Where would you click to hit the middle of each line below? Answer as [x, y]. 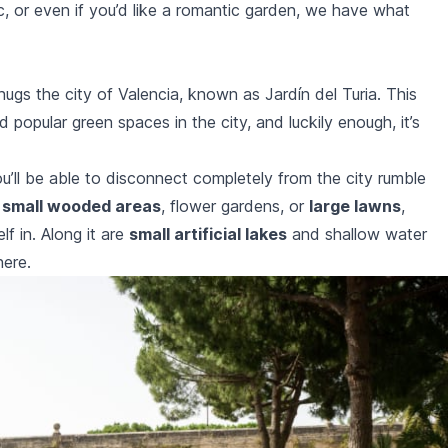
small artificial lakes [208, 234]
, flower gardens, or [235, 206]
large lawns [355, 206]
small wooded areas [81, 206]
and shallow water [357, 234]
